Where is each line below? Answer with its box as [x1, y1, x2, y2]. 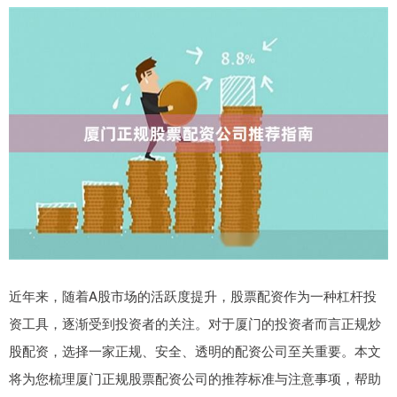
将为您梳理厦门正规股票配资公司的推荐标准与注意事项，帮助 [9, 369, 381, 388]
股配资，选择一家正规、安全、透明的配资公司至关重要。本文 [9, 341, 381, 361]
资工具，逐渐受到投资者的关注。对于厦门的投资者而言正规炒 [9, 314, 381, 333]
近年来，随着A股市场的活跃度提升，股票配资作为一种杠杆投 [9, 286, 377, 306]
